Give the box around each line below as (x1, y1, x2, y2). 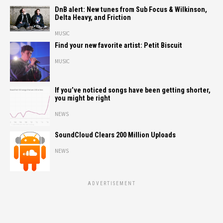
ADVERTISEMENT (87, 180, 136, 186)
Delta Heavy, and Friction (55, 13, 131, 22)
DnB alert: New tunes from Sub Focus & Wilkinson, (55, 5, 207, 14)
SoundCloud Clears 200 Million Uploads (55, 130, 176, 139)
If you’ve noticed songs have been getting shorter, (55, 86, 211, 95)
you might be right (55, 94, 111, 103)
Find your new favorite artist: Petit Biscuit (55, 41, 182, 50)
